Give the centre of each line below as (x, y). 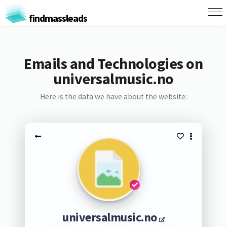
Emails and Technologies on (113, 63)
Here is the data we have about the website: (113, 97)
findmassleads (57, 18)
